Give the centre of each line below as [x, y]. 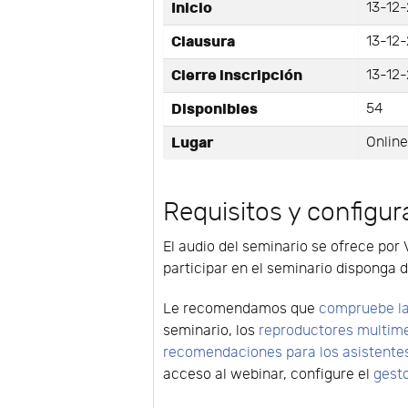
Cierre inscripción [237, 75]
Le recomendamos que [241, 310]
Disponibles [215, 109]
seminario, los [211, 331]
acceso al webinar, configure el [269, 375]
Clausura [204, 41]
